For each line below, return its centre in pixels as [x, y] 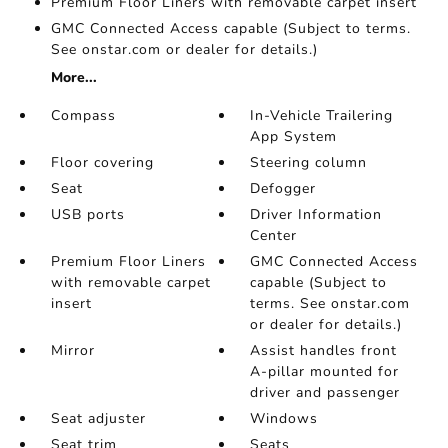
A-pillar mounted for [325, 372]
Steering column [309, 163]
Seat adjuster [98, 419]
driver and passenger [325, 393]
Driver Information [316, 215]
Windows [284, 419]
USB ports [87, 215]
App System [294, 137]
